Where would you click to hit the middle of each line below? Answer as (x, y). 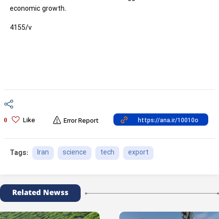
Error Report (81, 121)
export (138, 153)
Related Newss (40, 193)
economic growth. (38, 9)
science (75, 153)
